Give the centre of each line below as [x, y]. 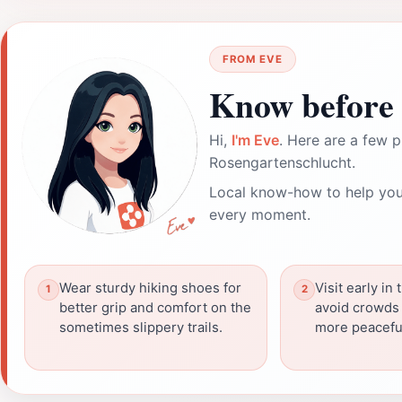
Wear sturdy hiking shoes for [150, 288]
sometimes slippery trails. [141, 327]
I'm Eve [255, 140]
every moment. [260, 214]
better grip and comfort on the [155, 307]
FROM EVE [253, 59]
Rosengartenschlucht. [282, 162]
